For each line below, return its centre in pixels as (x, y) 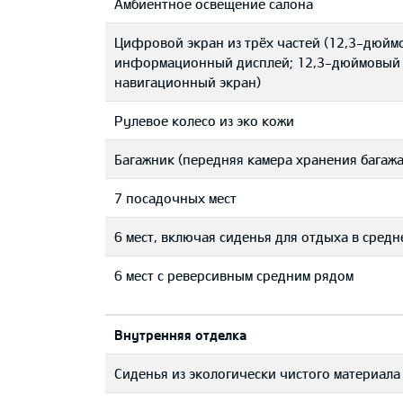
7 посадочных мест (175, 198)
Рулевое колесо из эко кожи (204, 121)
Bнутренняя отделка (180, 335)
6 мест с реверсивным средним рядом (234, 275)
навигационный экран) (188, 82)
